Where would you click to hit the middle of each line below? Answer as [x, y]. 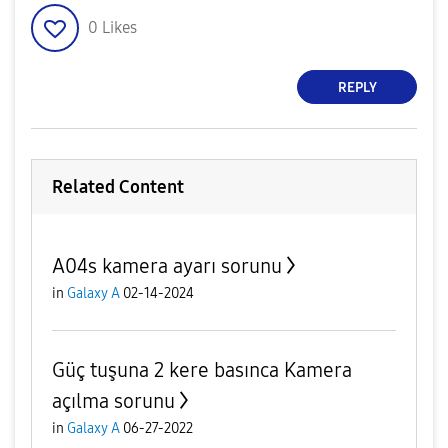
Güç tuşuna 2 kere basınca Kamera [202, 370]
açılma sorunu [113, 401]
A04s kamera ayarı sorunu [167, 266]
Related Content [118, 187]
